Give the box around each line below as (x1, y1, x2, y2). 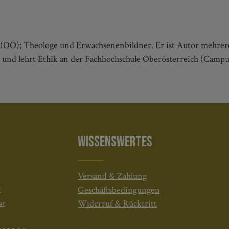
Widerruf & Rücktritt (78, 198, 157, 210)
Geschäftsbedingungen (78, 184, 160, 196)
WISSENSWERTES (78, 133, 152, 150)
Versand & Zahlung (78, 170, 147, 182)
